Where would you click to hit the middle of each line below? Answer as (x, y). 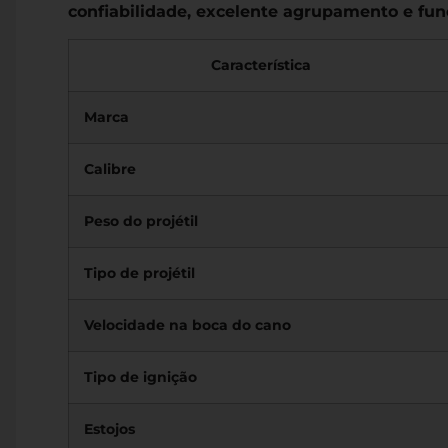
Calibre (110, 169)
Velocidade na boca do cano (187, 325)
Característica (261, 65)
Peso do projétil (141, 221)
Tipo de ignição (140, 377)
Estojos (109, 429)
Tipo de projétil (139, 273)
